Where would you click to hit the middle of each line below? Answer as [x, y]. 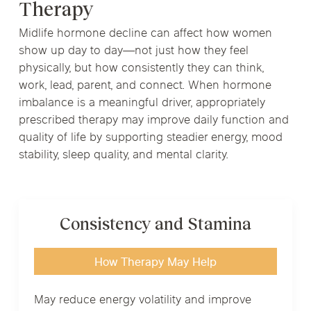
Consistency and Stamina [155, 224]
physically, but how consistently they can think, [141, 69]
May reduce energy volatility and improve [142, 301]
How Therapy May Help [155, 263]
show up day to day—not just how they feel [133, 52]
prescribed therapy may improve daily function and [153, 121]
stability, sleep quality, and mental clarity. [123, 156]
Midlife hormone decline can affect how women [145, 34]
